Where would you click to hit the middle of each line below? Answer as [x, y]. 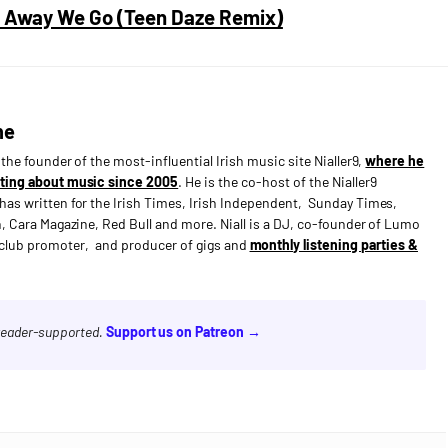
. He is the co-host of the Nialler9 [277, 181]
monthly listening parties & [333, 244]
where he [395, 160]
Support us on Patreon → [183, 331]
